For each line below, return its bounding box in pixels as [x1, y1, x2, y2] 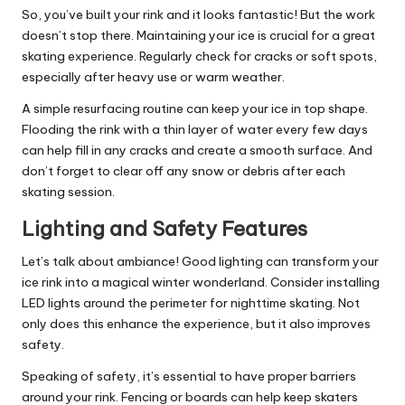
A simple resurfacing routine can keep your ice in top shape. [22, 100, 368, 118]
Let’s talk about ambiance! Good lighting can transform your [22, 253, 379, 270]
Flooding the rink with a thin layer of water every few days [22, 121, 368, 138]
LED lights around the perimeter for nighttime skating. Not [22, 295, 360, 312]
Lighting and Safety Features [22, 216, 307, 242]
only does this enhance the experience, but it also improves [22, 316, 371, 333]
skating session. [22, 184, 115, 201]
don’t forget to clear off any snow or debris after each [22, 163, 345, 180]
